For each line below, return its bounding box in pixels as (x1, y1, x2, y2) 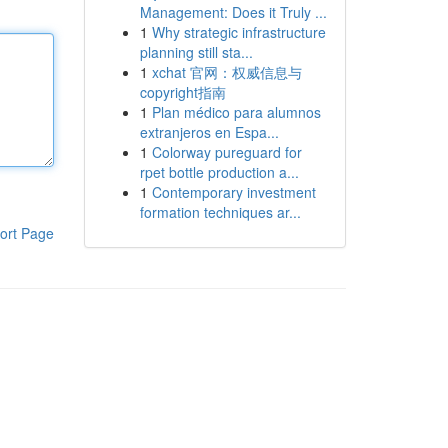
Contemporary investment (151, 182, 316, 202)
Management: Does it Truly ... (139, 2, 327, 22)
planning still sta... (139, 42, 253, 62)
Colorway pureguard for (151, 142, 302, 162)
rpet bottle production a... (139, 162, 299, 182)
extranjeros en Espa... (139, 122, 279, 142)
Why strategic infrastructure (151, 22, 326, 42)
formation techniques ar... (139, 202, 301, 222)
